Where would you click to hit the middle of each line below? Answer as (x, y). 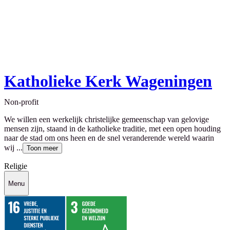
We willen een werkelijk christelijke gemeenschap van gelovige (107, 120)
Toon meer (42, 148)
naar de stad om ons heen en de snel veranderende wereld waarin (109, 138)
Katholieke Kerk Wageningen (108, 81)
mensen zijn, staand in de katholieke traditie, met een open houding (112, 129)
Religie (16, 166)
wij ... (13, 148)
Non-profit (21, 102)
